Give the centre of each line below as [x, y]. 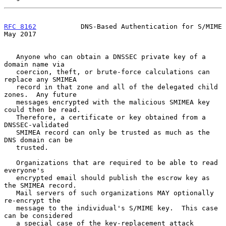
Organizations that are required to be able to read [10, 162]
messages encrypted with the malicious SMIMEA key [10, 102]
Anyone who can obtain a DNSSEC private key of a [10, 56]
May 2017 [20, 34]
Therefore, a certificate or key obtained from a [10, 117]
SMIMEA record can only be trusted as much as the [10, 132]
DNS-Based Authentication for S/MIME [129, 26]
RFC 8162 [20, 26]
